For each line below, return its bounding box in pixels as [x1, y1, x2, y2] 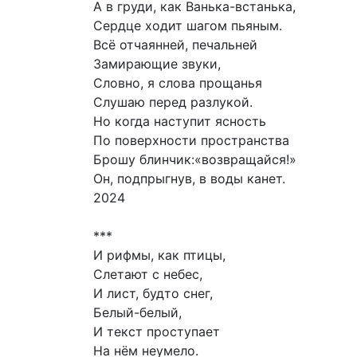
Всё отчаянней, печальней [93, 37, 257, 53]
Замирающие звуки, [93, 56, 221, 73]
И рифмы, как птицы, [93, 247, 226, 264]
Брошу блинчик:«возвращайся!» [93, 151, 296, 168]
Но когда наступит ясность [93, 113, 266, 130]
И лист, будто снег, [93, 285, 213, 302]
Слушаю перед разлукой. [93, 94, 253, 111]
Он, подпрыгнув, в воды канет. [93, 171, 285, 187]
